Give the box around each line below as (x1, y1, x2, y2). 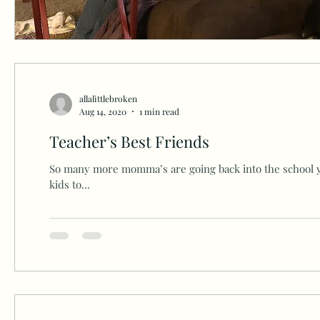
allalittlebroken (79, 93, 137, 105)
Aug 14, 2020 (79, 105, 126, 117)
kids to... (49, 176, 90, 191)
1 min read (139, 105, 179, 117)
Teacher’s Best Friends (49, 130, 209, 152)
